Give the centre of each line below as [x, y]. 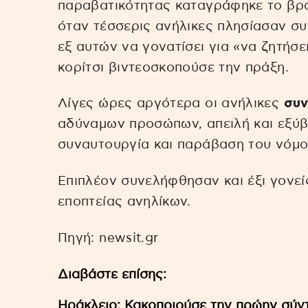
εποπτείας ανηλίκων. [124, 202]
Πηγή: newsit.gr [108, 239]
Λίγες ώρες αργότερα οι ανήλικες [171, 104]
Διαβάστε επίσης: [112, 274]
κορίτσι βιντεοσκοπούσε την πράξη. [173, 67]
